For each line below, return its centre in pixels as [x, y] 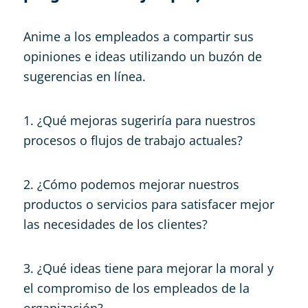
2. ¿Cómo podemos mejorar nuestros [131, 184]
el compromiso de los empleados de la [136, 288]
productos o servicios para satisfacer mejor [148, 204]
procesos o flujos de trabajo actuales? [133, 140]
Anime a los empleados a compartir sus [138, 36]
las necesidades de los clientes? [115, 224]
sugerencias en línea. [84, 76]
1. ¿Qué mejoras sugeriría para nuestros [139, 120]
